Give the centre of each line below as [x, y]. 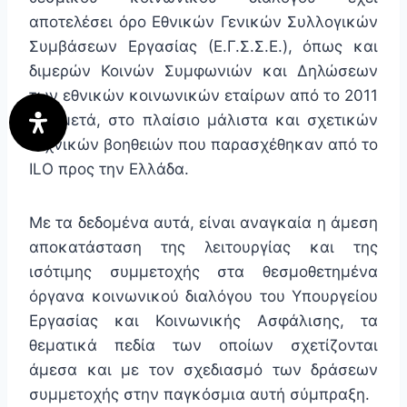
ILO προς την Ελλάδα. [109, 169]
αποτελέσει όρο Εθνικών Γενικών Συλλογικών [203, 22]
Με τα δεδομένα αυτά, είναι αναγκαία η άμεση [203, 223]
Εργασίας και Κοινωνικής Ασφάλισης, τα [203, 321]
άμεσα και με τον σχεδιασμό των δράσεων [203, 370]
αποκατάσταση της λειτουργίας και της [203, 248]
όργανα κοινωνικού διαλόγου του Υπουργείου [203, 297]
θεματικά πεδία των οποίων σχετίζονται [203, 346]
